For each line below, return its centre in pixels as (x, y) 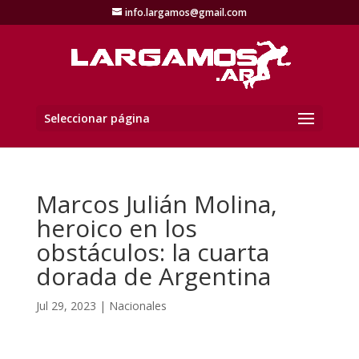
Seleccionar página (97, 118)
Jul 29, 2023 (66, 306)
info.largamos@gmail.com (186, 12)
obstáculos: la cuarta (152, 252)
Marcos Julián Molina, (156, 204)
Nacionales (137, 306)
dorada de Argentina (153, 276)
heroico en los (116, 228)
